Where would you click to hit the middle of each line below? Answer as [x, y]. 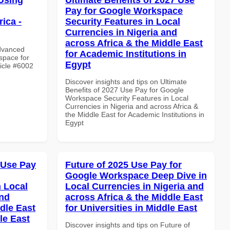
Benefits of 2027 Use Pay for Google [124, 90]
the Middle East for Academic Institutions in [135, 114]
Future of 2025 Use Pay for [123, 165]
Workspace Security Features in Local [127, 98]
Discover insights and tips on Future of [128, 225]
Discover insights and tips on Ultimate [126, 81]
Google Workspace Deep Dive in [136, 175]
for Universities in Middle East [131, 208]
